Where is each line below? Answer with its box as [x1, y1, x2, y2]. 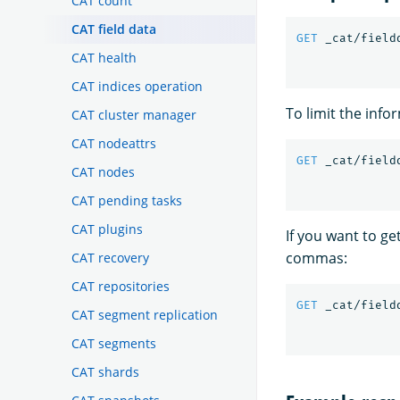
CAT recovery [71, 248, 149, 266]
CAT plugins [71, 220, 143, 237]
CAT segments [71, 334, 156, 352]
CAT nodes [71, 162, 135, 180]
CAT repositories [71, 277, 170, 295]
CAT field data [71, 20, 156, 37]
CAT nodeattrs [71, 134, 156, 152]
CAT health [71, 48, 137, 66]
